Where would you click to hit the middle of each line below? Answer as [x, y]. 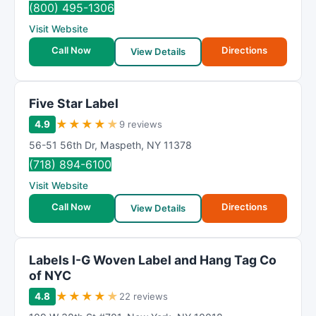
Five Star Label [74, 103]
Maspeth [121, 145]
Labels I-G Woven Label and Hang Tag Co [153, 260]
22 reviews [144, 296]
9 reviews [141, 124]
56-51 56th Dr [62, 145]
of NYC [50, 275]
